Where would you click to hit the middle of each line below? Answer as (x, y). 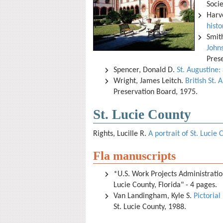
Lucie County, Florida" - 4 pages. (166, 185)
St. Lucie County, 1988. (150, 207)
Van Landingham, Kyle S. (154, 196)
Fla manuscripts (134, 156)
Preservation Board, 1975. (156, 92)
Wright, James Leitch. (149, 81)
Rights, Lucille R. (121, 134)
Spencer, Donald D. (145, 70)
